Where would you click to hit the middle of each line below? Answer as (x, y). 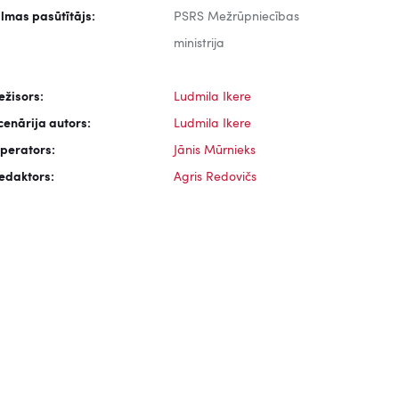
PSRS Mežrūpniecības (236, 17)
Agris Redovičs (215, 177)
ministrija (199, 44)
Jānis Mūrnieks (214, 151)
